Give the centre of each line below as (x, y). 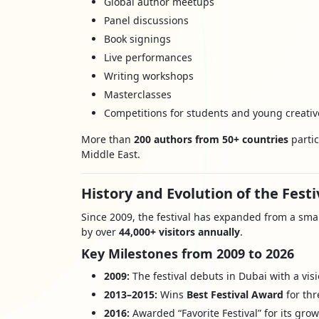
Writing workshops (149, 76)
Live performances (148, 57)
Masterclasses (138, 94)
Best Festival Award (235, 294)
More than (108, 139)
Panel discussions (146, 20)
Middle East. (111, 154)
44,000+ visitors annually (179, 232)
